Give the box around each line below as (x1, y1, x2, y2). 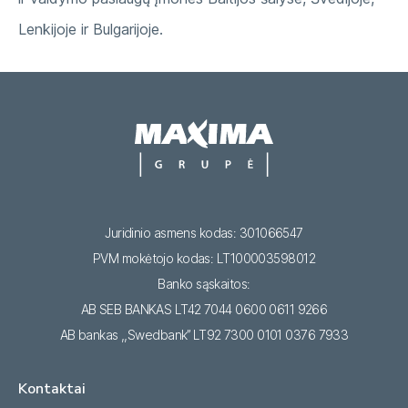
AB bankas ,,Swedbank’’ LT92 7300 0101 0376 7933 (59, 327, 349, 343)
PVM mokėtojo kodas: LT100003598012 (93, 250, 315, 267)
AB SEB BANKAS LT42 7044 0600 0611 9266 (80, 301, 328, 318)
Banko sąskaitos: (158, 276, 250, 292)
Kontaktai (18, 379, 86, 400)
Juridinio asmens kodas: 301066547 (105, 225, 303, 241)
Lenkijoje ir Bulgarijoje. (18, 19, 163, 38)
